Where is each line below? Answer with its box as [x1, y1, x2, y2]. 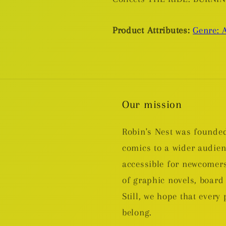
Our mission [122, 98, 182, 110]
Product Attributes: [112, 25, 190, 36]
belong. [122, 206, 152, 217]
